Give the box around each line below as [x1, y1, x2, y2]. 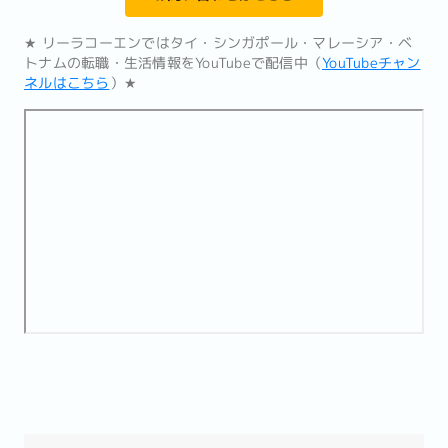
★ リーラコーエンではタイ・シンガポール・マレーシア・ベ [24, 33, 412, 53]
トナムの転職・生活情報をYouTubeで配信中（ [24, 53, 322, 73]
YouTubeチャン [322, 53, 421, 73]
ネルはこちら [24, 73, 110, 93]
